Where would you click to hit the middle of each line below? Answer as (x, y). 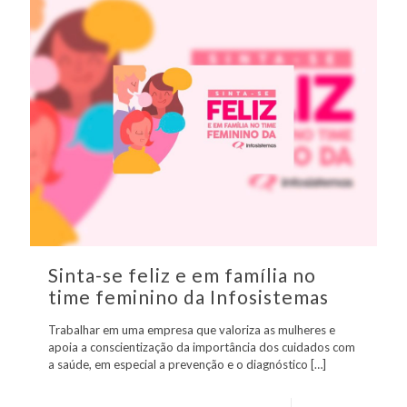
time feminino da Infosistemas (189, 296)
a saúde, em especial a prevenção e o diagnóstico (178, 364)
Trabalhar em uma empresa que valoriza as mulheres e (192, 329)
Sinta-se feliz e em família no (182, 274)
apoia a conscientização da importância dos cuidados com (202, 347)
